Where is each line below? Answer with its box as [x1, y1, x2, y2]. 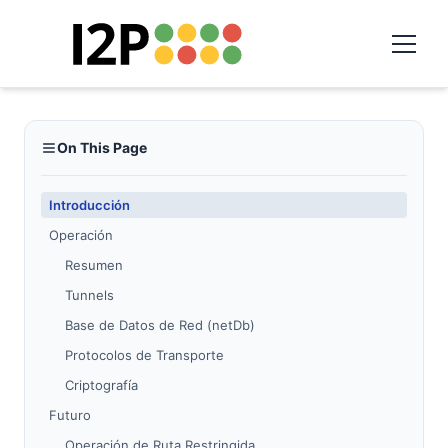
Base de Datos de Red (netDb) [65, 317, 255, 333]
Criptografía [65, 377, 138, 393]
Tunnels [65, 287, 114, 303]
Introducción [49, 197, 130, 213]
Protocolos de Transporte [65, 347, 224, 363]
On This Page [57, 139, 147, 156]
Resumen [65, 257, 123, 273]
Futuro [49, 407, 91, 423]
